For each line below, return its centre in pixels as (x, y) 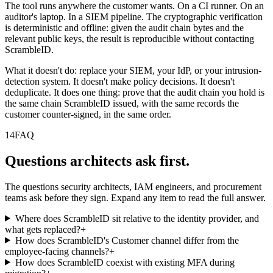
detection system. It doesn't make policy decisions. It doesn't (120, 81)
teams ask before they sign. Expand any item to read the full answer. (135, 197)
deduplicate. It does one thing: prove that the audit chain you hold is (135, 92)
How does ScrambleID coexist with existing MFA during (125, 262)
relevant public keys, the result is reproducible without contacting (129, 38)
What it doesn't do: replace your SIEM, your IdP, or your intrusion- (133, 70)
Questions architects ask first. (97, 161)
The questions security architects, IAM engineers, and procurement (133, 186)
